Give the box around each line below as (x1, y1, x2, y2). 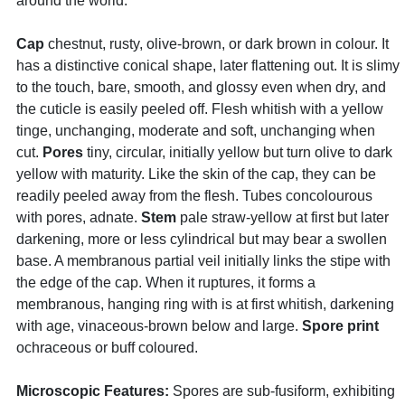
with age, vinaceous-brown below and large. (16, 318, 302, 334)
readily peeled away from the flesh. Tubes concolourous (16, 188, 372, 203)
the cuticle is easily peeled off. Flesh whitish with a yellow (16, 101, 383, 117)
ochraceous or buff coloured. (16, 340, 198, 355)
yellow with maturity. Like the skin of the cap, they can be (16, 166, 376, 182)
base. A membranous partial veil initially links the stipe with (16, 253, 391, 268)
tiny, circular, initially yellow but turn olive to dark (83, 145, 392, 160)
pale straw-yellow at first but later (176, 210, 389, 225)
